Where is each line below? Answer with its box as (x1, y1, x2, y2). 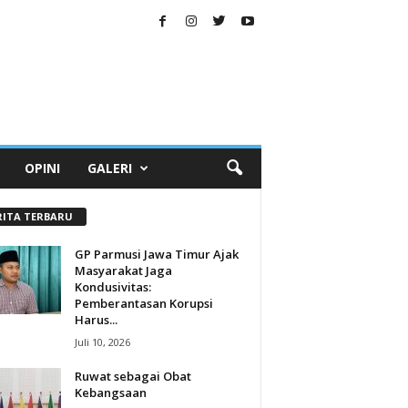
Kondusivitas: (74, 278, 151, 295)
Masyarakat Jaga (74, 261, 172, 279)
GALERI (87, 159, 132, 177)
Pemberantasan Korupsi (74, 294, 213, 311)
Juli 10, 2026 (74, 334, 130, 349)
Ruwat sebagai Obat (74, 367, 191, 384)
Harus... (74, 311, 117, 328)
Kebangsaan (74, 383, 147, 401)
